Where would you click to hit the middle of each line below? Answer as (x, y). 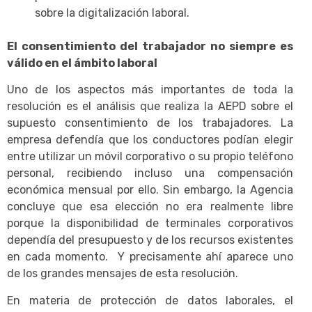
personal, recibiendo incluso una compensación (150, 173)
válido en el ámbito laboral (82, 63)
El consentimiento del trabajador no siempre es (150, 46)
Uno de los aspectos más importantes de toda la (150, 90)
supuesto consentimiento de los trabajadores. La (150, 123)
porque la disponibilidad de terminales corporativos (150, 224)
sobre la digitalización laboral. (112, 13)
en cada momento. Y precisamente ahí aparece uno (150, 257)
